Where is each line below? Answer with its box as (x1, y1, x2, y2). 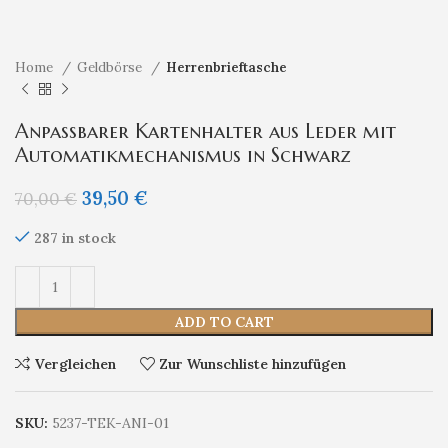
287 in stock (34, 229, 116, 248)
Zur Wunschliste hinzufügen (159, 354, 347, 373)
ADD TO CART (174, 313, 274, 332)
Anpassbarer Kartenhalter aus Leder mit (15, 119, 396, 145)
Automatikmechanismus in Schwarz (15, 143, 351, 169)
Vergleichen (34, 354, 116, 373)
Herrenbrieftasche (166, 59, 287, 77)
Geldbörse (77, 59, 146, 77)
